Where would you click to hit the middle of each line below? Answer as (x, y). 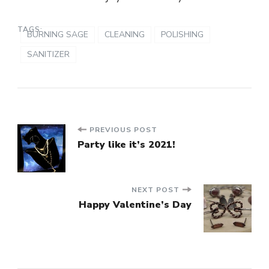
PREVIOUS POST (123, 130)
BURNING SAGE (58, 35)
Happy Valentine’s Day (135, 205)
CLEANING (125, 35)
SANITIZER (48, 55)
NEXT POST (156, 190)
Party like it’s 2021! (126, 145)
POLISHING (182, 35)
